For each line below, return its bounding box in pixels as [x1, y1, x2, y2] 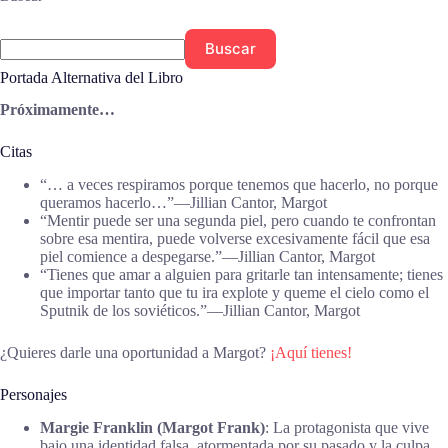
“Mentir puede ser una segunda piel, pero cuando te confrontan [40, 212, 436, 230]
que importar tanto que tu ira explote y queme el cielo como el [40, 284, 429, 302]
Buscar [205, 39, 256, 59]
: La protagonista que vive [265, 418, 429, 436]
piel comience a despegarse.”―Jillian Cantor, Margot [40, 248, 375, 266]
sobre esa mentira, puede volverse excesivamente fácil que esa [40, 230, 430, 248]
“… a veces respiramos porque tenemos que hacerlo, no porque [40, 176, 438, 194]
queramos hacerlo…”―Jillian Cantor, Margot [40, 194, 327, 212]
